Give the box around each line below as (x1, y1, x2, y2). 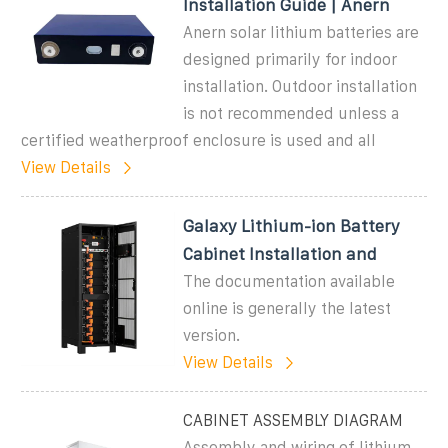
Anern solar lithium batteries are (183, 23, 420, 41)
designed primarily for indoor (183, 50, 398, 68)
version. (183, 326, 241, 344)
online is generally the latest (183, 299, 392, 317)
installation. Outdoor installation (183, 77, 418, 95)
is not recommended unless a (183, 104, 400, 122)
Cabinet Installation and (183, 244, 378, 263)
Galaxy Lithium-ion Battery (183, 216, 401, 235)
